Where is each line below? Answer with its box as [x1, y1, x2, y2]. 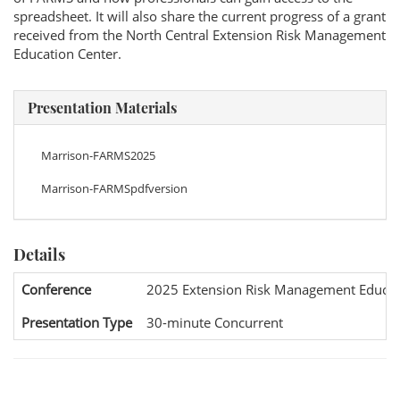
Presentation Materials [28, 98, 177, 117]
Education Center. [13, 45, 121, 62]
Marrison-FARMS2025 [41, 147, 155, 163]
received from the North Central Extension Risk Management [13, 26, 386, 44]
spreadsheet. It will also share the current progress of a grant [13, 7, 386, 25]
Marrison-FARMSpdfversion [41, 180, 187, 196]
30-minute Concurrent [146, 313, 283, 331]
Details [13, 244, 65, 265]
